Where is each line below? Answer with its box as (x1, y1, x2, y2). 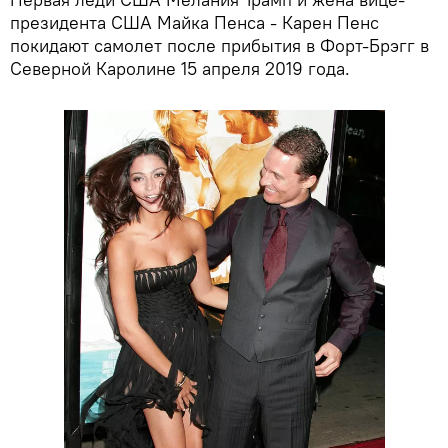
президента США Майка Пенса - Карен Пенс (10, 11, 379, 35)
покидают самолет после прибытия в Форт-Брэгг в (10, 34, 429, 58)
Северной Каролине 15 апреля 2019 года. (10, 57, 350, 81)
